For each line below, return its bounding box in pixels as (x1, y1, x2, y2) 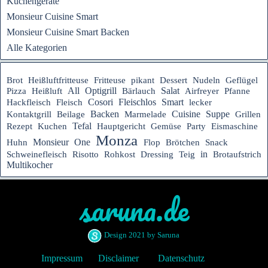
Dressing (141, 149, 173, 159)
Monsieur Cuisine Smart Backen (7, 27, 129, 38)
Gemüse (151, 121, 181, 131)
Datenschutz (158, 252, 205, 263)
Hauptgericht (97, 120, 145, 131)
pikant (131, 75, 154, 85)
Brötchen (166, 137, 200, 147)
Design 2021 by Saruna (104, 230, 179, 239)
